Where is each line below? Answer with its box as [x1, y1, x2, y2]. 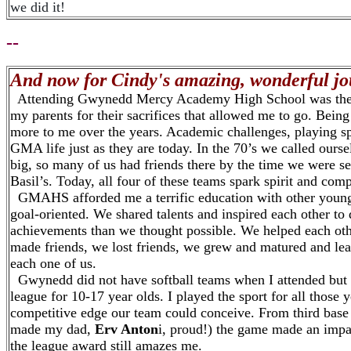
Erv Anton [95, 321, 158, 337]
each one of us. [10, 255, 96, 271]
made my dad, [10, 321, 95, 337]
